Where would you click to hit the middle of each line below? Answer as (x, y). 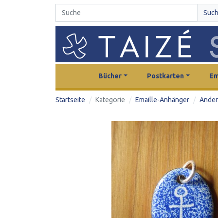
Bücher (110, 76)
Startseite (70, 100)
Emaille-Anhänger (162, 100)
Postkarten (166, 76)
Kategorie (110, 100)
